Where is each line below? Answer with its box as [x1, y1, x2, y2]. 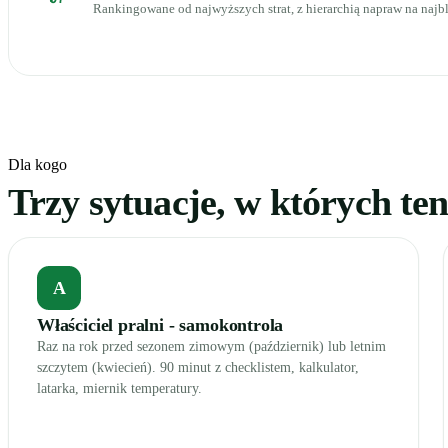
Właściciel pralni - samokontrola [37, 315, 284, 335]
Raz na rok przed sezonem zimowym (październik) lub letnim [37, 339, 386, 354]
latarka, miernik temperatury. [37, 381, 202, 396]
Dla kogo [8, 156, 67, 173]
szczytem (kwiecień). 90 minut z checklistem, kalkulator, [37, 360, 359, 375]
